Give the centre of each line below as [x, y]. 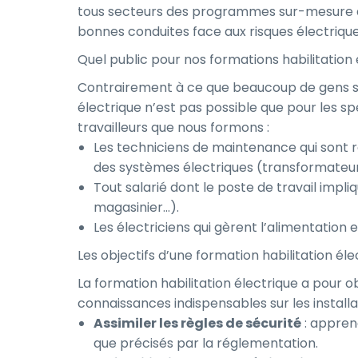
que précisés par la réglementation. [206, 343]
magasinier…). [136, 207]
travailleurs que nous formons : [173, 127]
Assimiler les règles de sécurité [197, 323]
